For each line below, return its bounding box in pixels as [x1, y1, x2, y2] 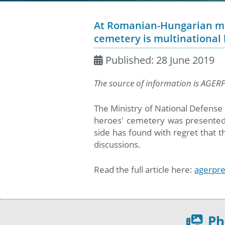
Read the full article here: [94, 163, 194, 175]
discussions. [94, 138, 141, 150]
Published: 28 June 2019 [105, 53, 214, 67]
